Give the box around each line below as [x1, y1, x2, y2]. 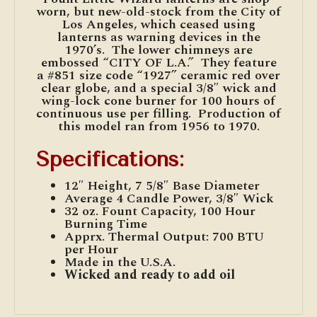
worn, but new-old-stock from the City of [36, 1, 281, 21]
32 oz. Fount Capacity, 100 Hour [64, 201, 255, 221]
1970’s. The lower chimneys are [64, 40, 253, 59]
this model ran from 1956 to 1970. [57, 116, 260, 136]
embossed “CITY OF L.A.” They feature [40, 52, 277, 72]
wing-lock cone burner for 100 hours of [42, 91, 275, 110]
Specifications [36, 146, 179, 172]
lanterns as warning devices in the [57, 27, 260, 47]
